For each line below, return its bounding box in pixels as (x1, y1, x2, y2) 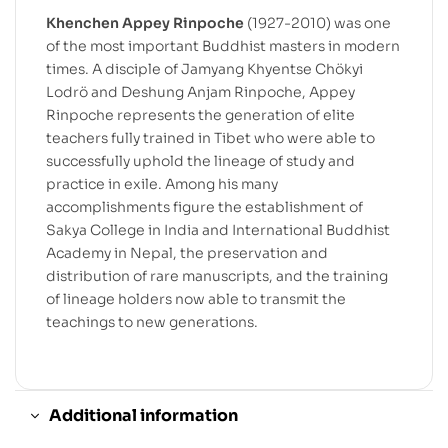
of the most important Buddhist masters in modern (46, 37, 400, 56)
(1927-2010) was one (244, 14, 391, 33)
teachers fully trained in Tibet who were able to (46, 129, 375, 148)
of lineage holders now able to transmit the (46, 290, 346, 309)
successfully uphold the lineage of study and (46, 152, 355, 171)
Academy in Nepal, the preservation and (46, 244, 328, 263)
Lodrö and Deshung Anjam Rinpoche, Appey (46, 83, 355, 102)
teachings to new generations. (46, 313, 258, 332)
